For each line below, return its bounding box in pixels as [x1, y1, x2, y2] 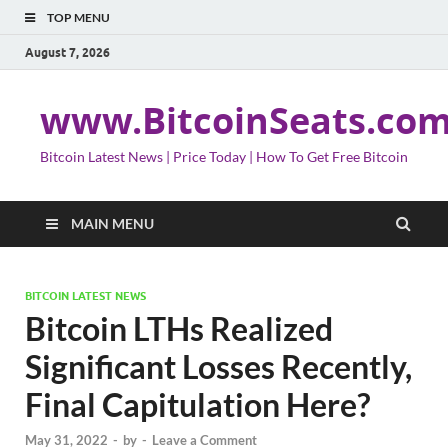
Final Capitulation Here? [25, 385, 370, 424]
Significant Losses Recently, [25, 347, 412, 386]
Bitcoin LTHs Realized [25, 309, 333, 348]
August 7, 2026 [25, 44, 110, 60]
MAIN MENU [71, 215, 154, 232]
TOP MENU [47, 10, 110, 25]
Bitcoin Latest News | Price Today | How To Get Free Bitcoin [40, 148, 408, 165]
